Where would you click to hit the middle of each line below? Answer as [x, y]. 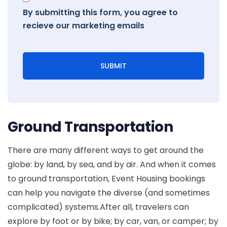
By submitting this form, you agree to [100, 12]
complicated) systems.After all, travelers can [98, 207]
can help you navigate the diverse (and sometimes [109, 193]
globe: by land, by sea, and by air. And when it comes [112, 164]
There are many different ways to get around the [106, 150]
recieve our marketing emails [84, 26]
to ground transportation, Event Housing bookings [106, 179]
